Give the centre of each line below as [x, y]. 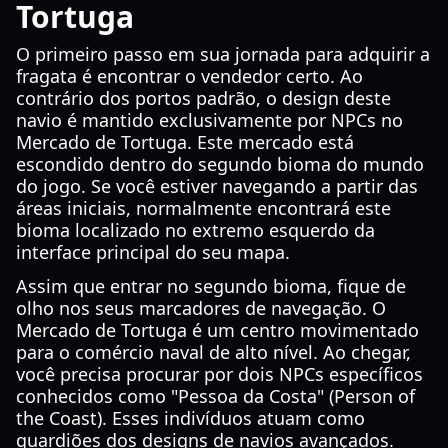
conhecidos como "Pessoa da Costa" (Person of [215, 396]
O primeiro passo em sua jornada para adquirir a [223, 54]
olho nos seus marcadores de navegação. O [201, 308]
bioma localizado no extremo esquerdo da [195, 230]
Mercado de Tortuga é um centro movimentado [217, 330]
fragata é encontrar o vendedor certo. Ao [189, 76]
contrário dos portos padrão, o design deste [203, 98]
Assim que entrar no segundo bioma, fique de [211, 286]
